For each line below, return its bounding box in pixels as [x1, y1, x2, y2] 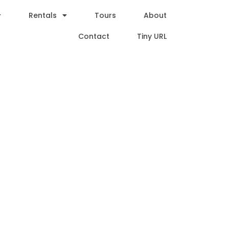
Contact [78, 31, 110, 41]
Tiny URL [137, 31, 167, 41]
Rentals [29, 10, 57, 20]
